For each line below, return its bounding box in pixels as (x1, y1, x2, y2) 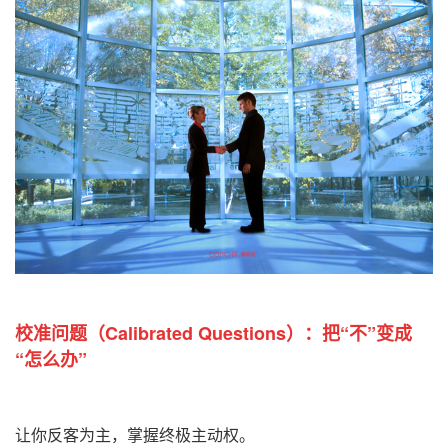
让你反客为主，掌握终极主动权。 (15, 426, 255, 444)
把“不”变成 (322, 319, 412, 346)
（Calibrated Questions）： (87, 319, 322, 346)
